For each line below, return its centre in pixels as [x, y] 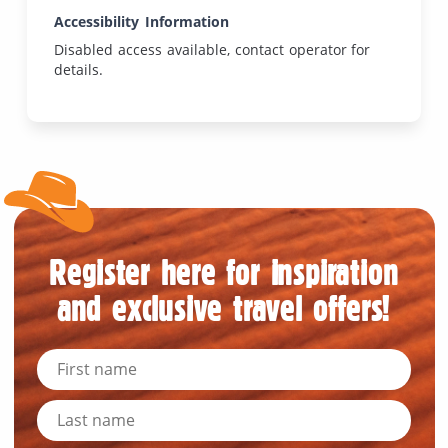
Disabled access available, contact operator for [212, 49]
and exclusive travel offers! [224, 307]
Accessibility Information [141, 21]
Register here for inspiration [224, 271]
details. [78, 69]
